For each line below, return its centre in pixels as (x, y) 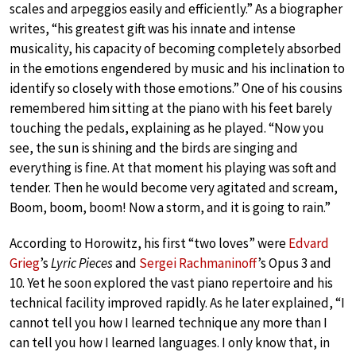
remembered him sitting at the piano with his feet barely (171, 108)
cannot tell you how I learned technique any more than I (168, 322)
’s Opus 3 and (294, 263)
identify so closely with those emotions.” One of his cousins (176, 88)
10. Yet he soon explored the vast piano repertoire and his (171, 282)
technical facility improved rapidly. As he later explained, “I (177, 302)
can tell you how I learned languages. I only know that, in (170, 342)
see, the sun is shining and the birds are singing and (154, 147)
